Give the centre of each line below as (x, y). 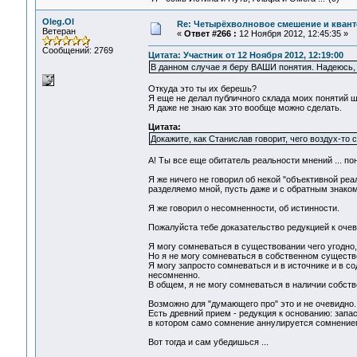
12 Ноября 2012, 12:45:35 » (292, 33)
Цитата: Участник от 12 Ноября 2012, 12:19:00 (245, 55)
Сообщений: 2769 (77, 50)
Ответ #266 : (210, 33)
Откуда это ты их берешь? (202, 89)
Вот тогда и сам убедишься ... (208, 342)
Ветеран (59, 31)
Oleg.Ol (58, 22)
